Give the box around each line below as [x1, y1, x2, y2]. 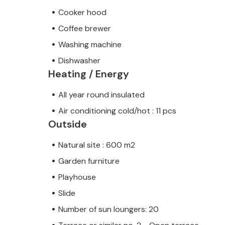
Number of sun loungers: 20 [58, 203, 159, 214]
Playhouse [58, 171, 96, 182]
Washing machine [58, 39, 122, 50]
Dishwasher [58, 55, 100, 66]
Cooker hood [58, 7, 106, 18]
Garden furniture [58, 155, 120, 166]
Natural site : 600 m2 [58, 139, 135, 150]
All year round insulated [58, 89, 145, 100]
